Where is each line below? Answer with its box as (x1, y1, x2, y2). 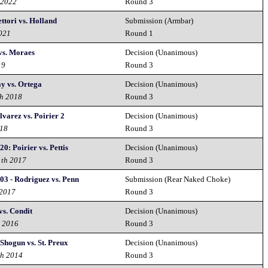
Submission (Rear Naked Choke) (125, 175, 231, 184)
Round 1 (125, 29, 154, 38)
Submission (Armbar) (125, 16, 194, 25)
